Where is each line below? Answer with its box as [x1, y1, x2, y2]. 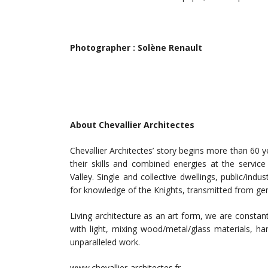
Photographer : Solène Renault [70, 42, 202, 54]
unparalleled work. [70, 236, 140, 248]
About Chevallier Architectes [70, 119, 194, 131]
